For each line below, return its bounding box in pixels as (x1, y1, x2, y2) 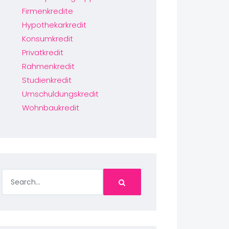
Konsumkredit (21, 33, 73, 44)
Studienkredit (21, 75, 72, 85)
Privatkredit (21, 47, 63, 58)
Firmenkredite (21, 6, 73, 16)
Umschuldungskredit (21, 88, 99, 99)
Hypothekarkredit (21, 19, 86, 30)
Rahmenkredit (21, 61, 75, 72)
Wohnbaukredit (21, 102, 79, 113)
